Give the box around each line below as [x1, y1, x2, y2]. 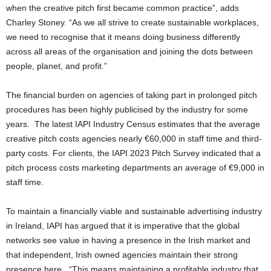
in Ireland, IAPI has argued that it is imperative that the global [6, 221, 240, 231]
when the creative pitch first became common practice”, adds [6, 3, 239, 13]
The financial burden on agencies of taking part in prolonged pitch [6, 90, 257, 100]
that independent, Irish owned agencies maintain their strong [6, 250, 238, 260]
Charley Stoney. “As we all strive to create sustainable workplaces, [6, 18, 259, 28]
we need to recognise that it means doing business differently [6, 32, 240, 42]
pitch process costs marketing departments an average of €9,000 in [6, 163, 264, 173]
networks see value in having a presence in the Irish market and [6, 235, 250, 246]
